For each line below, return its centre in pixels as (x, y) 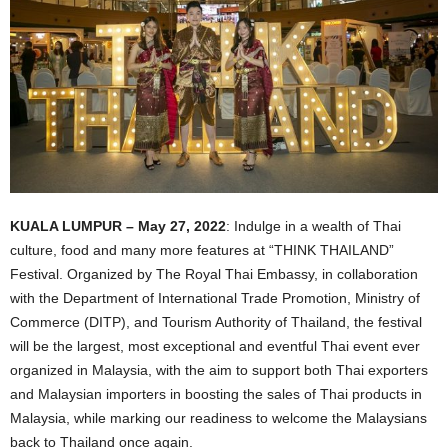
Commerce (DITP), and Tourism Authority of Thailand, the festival (216, 321)
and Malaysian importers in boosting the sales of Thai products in (216, 393)
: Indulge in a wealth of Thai (313, 225)
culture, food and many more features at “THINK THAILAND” (202, 249)
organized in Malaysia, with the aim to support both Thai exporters (219, 369)
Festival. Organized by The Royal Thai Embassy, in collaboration (214, 273)
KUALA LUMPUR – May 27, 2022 (118, 225)
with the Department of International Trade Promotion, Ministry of (215, 297)
